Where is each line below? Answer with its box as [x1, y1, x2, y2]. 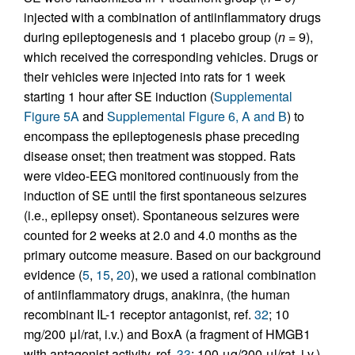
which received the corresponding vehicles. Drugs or [24, 48, 318, 67]
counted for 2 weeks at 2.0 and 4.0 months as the [24, 226, 297, 245]
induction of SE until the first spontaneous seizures [24, 186, 307, 205]
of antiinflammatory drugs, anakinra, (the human [24, 285, 290, 304]
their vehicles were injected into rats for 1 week [24, 67, 285, 86]
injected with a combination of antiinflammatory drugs [24, 8, 321, 27]
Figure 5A [24, 107, 79, 126]
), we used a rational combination [131, 265, 316, 284]
